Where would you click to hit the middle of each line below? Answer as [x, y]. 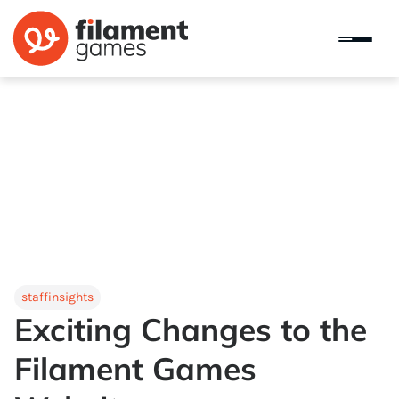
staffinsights [57, 297]
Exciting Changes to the [191, 330]
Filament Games [135, 369]
